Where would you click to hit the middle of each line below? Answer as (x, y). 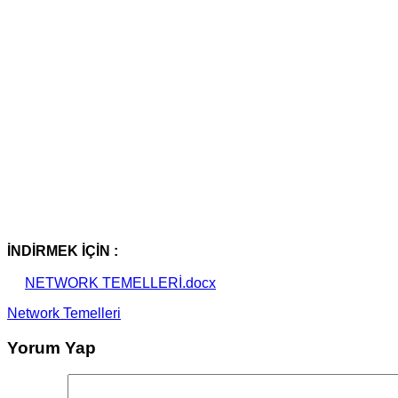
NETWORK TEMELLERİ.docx (120, 283)
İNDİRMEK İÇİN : (63, 251)
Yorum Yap (52, 347)
